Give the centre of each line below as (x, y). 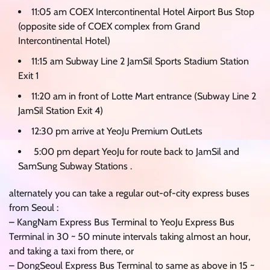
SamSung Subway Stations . (75, 166)
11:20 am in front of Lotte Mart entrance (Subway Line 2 (144, 96)
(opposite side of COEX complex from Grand (109, 26)
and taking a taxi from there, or (71, 251)
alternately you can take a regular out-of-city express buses (129, 193)
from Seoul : (34, 207)
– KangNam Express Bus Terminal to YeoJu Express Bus (122, 222)
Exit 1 (28, 75)
